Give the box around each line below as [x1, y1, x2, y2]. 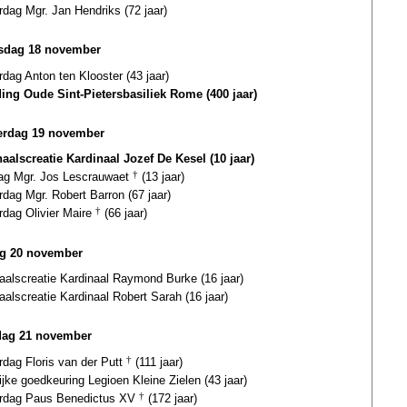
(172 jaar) [144, 391, 197, 405]
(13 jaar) [138, 170, 184, 184]
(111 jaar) [132, 354, 183, 369]
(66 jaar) [101, 206, 147, 221]
